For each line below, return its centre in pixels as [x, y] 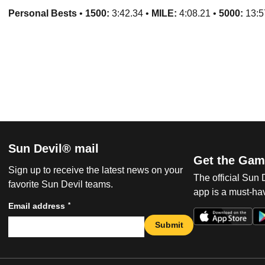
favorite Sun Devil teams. [61, 185]
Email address [37, 206]
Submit [169, 224]
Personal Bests [43, 13]
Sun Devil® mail [54, 149]
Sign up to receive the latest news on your [96, 170]
